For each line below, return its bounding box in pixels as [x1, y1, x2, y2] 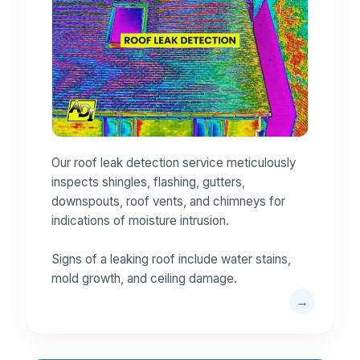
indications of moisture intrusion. [51, 213, 229, 229]
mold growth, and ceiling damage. [51, 271, 237, 287]
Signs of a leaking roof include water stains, [51, 252, 291, 268]
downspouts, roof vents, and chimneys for [51, 194, 285, 210]
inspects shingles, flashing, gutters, [51, 174, 245, 190]
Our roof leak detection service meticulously [51, 155, 296, 171]
